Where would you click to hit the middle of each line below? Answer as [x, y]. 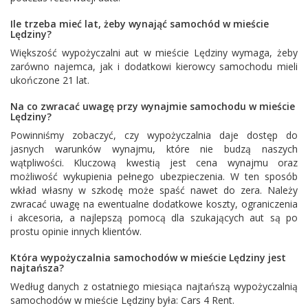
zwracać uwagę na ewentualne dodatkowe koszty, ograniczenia [154, 203]
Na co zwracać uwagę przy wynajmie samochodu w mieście [153, 106]
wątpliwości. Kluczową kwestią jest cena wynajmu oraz [154, 162]
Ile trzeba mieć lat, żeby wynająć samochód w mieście [140, 23]
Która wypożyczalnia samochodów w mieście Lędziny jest [148, 257]
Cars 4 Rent [207, 300]
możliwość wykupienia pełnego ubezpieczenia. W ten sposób [154, 176]
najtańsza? [37, 267]
